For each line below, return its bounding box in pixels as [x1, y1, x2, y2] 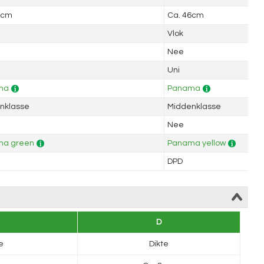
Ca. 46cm [167, 11, 204, 19]
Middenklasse [167, 103, 221, 111]
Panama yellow [167, 139, 226, 147]
